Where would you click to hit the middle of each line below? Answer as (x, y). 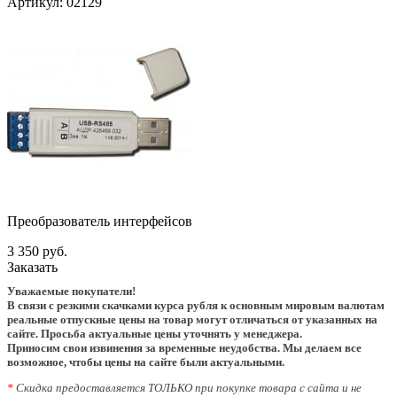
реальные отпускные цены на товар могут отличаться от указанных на (192, 319)
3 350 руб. (37, 251)
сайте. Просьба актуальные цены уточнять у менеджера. (155, 333)
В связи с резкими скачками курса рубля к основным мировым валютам (196, 305)
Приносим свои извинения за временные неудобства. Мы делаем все (184, 347)
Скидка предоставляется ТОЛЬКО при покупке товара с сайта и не (187, 387)
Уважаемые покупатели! (71, 291)
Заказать (32, 267)
